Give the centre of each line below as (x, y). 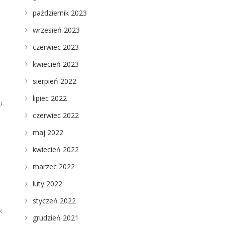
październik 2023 (60, 13)
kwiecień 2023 (55, 64)
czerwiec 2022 (55, 115)
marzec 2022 (53, 166)
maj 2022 (48, 132)
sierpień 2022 (54, 81)
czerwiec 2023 (55, 47)
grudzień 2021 (55, 218)
